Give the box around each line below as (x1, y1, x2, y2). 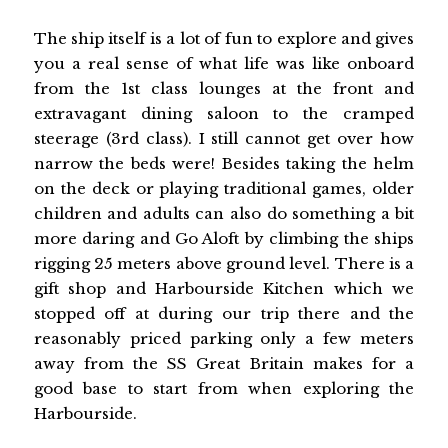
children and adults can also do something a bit (33, 204, 415, 224)
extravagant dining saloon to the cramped (33, 104, 415, 124)
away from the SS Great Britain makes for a (33, 354, 415, 374)
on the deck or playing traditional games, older (33, 179, 415, 199)
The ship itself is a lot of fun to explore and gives (33, 29, 415, 49)
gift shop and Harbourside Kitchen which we (33, 279, 415, 299)
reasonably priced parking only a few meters (33, 329, 415, 349)
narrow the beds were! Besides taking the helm (33, 154, 415, 174)
